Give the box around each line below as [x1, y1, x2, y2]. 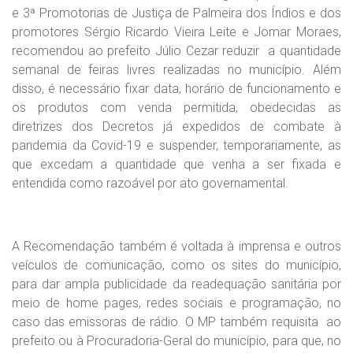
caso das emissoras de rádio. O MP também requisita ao [12, 314, 341, 329]
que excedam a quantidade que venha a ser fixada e [12, 156, 341, 172]
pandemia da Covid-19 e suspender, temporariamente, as [12, 137, 341, 153]
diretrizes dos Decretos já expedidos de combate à [12, 118, 341, 134]
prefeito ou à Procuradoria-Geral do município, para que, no [12, 333, 341, 348]
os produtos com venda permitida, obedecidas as [12, 99, 341, 115]
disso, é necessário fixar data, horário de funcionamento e [12, 80, 341, 96]
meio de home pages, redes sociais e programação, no [12, 295, 341, 310]
